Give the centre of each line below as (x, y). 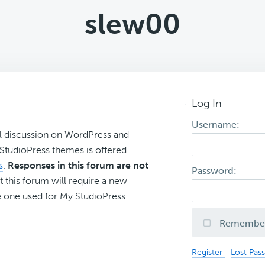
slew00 (132, 24)
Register (209, 252)
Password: (216, 171)
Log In (207, 104)
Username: (217, 125)
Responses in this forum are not (78, 165)
